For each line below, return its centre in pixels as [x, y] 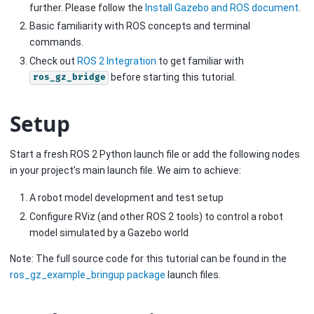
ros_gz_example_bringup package [88, 274]
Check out [53, 61]
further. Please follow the [87, 7]
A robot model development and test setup [127, 198]
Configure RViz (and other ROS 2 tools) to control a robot [156, 216]
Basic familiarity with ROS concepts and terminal [140, 26]
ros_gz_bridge [69, 78]
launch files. [193, 274]
